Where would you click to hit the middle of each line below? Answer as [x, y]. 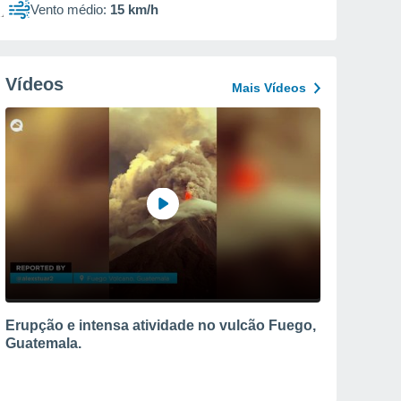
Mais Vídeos [269, 88]
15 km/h [134, 9]
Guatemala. [43, 343]
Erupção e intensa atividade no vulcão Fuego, [161, 325]
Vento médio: [68, 9]
